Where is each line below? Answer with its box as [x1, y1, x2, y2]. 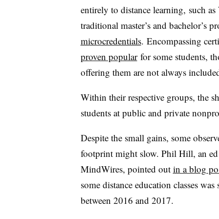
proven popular [80, 50, 137, 63]
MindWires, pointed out [80, 162, 173, 175]
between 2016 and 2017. [80, 194, 176, 206]
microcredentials [80, 34, 141, 47]
